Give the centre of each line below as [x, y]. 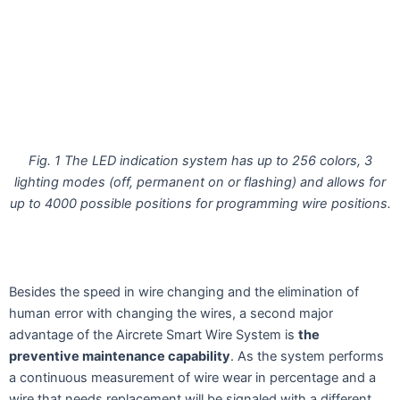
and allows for [343, 183]
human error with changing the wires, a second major [171, 314]
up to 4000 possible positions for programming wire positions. [200, 204]
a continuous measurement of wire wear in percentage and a [192, 378]
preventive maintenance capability [120, 357]
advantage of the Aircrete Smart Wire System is [154, 335]
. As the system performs [307, 357]
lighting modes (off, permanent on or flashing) [157, 183]
